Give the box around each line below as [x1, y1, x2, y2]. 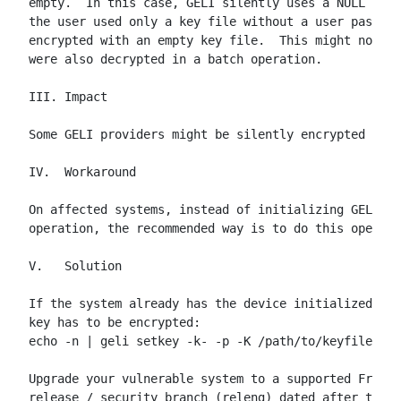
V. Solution [29, 259, 122, 273]
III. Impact [29, 90, 107, 104]
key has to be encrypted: [29, 315, 200, 329]
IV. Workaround [29, 165, 136, 179]
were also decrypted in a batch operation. [29, 52, 322, 66]
